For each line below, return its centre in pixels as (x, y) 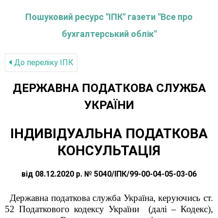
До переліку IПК (43, 63)
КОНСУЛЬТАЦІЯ (109, 151)
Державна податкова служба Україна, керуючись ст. (111, 198)
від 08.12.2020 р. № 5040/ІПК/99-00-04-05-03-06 (109, 174)
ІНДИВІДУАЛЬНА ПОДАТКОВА (109, 134)
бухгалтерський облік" (109, 34)
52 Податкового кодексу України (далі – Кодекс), (109, 209)
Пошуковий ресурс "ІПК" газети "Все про (109, 17)
